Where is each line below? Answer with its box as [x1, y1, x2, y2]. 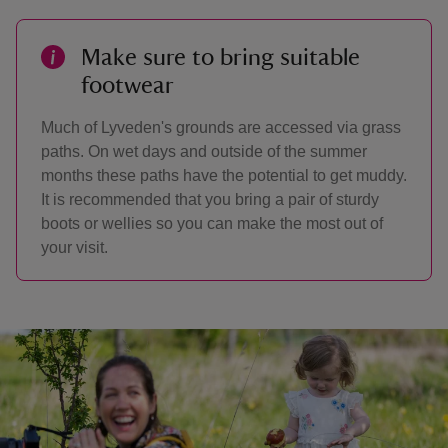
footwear [81, 74, 174, 98]
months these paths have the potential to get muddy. [41, 167, 407, 184]
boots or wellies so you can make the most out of [41, 215, 383, 232]
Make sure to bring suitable [81, 46, 360, 70]
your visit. [41, 239, 108, 256]
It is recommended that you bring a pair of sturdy [41, 191, 379, 208]
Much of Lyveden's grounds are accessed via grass [41, 119, 401, 136]
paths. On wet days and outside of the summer [41, 143, 367, 160]
